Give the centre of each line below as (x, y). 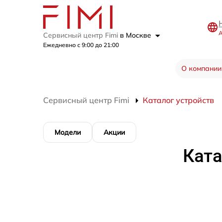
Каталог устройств (178, 100)
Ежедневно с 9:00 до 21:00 (81, 45)
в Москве (137, 35)
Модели (68, 133)
